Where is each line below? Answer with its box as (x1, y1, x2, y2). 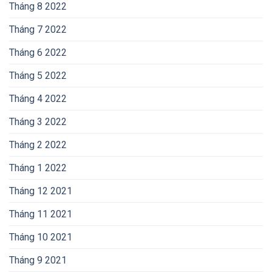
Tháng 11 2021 (9, 208, 72, 220)
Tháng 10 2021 (9, 231, 72, 243)
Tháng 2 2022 (9, 138, 67, 151)
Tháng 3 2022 (9, 115, 67, 127)
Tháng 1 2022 (9, 161, 67, 174)
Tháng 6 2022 (9, 46, 67, 58)
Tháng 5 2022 (9, 69, 67, 81)
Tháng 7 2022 (9, 23, 67, 35)
